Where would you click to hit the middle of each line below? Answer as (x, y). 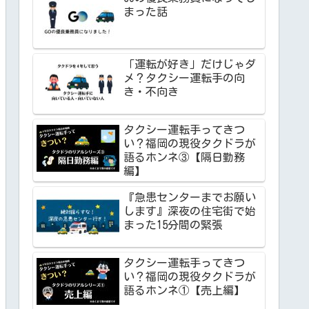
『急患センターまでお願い (190, 197)
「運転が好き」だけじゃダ (190, 64)
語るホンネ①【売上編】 (184, 291)
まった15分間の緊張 (173, 225)
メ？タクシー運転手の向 (184, 78)
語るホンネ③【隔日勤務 (184, 157)
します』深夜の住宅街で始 (190, 211)
